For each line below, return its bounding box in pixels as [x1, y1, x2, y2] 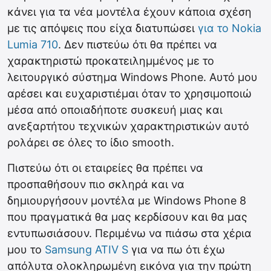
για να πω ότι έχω [128, 243, 225, 256]
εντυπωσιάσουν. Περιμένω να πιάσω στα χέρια [7, 227, 252, 240]
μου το [7, 243, 45, 256]
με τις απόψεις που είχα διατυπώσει [7, 22, 198, 34]
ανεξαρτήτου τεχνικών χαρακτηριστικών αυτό [7, 120, 249, 132]
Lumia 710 [7, 38, 58, 51]
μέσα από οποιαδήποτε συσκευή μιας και [7, 103, 223, 116]
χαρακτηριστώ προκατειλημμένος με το [7, 54, 214, 67]
